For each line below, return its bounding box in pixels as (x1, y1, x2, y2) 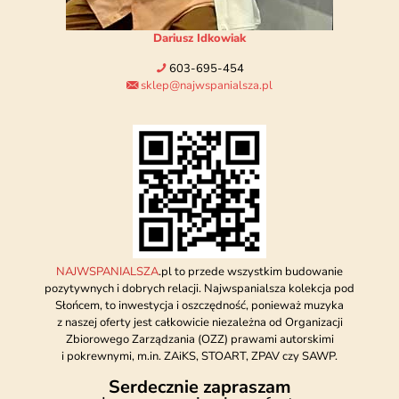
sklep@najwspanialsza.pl (141, 77, 273, 94)
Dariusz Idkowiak (153, 29, 246, 46)
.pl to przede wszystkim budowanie (159, 263, 343, 280)
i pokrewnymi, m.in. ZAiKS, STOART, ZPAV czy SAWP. (61, 347, 338, 364)
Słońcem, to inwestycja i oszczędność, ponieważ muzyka (55, 297, 344, 313)
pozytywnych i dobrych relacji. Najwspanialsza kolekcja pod (45, 280, 354, 297)
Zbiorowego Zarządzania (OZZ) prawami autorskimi (65, 330, 334, 347)
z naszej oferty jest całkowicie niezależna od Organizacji (56, 313, 343, 330)
